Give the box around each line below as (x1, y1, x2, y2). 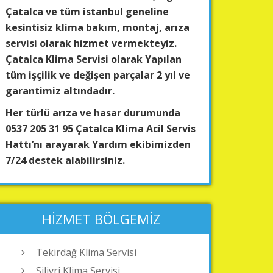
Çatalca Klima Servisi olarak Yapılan (5, 52, 182, 66)
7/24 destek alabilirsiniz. (5, 154, 125, 167)
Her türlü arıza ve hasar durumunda (5, 106, 180, 119)
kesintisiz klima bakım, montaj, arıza (5, 21, 190, 34)
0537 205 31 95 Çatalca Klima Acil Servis (5, 122, 196, 135)
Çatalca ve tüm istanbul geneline (5, 5, 169, 18)
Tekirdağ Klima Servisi (36, 246, 136, 259)
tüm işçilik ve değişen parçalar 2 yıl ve (5, 68, 190, 82)
